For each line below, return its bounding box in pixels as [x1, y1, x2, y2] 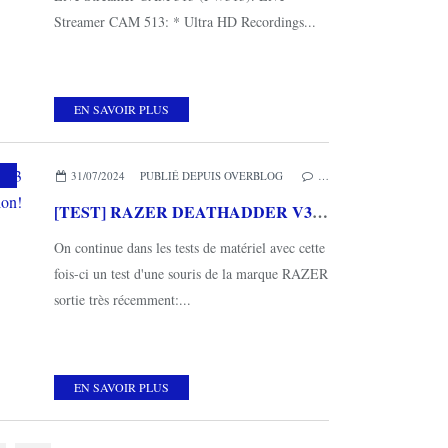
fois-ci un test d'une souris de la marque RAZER [54, 263, 328, 283]
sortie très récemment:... [54, 289, 191, 309]
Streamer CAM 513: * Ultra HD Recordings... [54, 11, 316, 31]
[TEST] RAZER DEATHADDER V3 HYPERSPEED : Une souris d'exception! [312, 199, 328, 223]
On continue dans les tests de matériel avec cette [54, 237, 325, 257]
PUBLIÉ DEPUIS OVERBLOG [139, 167, 283, 183]
